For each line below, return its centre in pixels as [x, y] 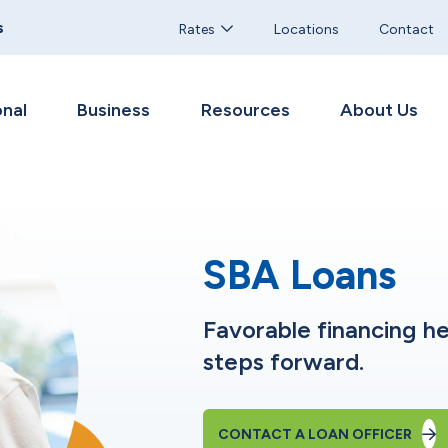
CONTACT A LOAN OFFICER [314, 434]
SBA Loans [299, 274]
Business [114, 110]
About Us [379, 110]
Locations [306, 28]
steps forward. [283, 361]
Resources [245, 110]
